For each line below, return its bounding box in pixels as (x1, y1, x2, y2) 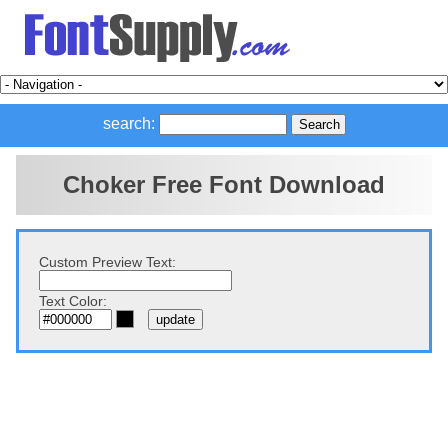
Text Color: (39, 293, 107, 309)
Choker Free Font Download (63, 171, 385, 199)
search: (102, 115, 155, 132)
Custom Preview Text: (39, 254, 176, 270)
